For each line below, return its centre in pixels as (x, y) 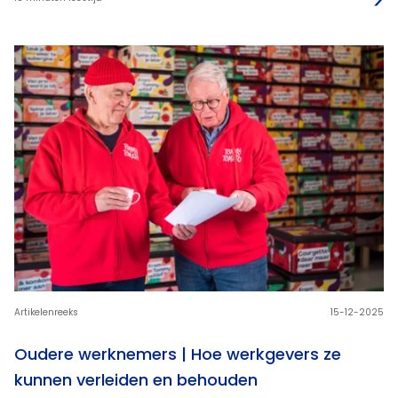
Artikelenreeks (46, 313)
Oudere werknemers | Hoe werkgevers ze (178, 354)
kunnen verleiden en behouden (136, 380)
